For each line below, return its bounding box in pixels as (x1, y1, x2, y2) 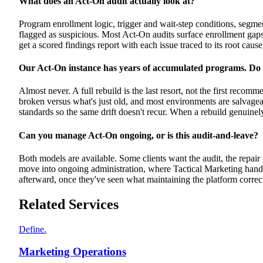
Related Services (19, 196, 119, 212)
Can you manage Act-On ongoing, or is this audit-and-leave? (19, 130, 258, 140)
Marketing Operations (19, 245, 126, 258)
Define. (19, 224, 46, 234)
